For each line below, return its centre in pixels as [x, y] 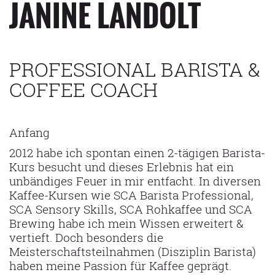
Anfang [29, 132]
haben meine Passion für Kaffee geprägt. [120, 265]
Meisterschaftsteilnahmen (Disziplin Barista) [133, 251]
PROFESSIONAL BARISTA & [135, 69]
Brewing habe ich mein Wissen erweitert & [126, 223]
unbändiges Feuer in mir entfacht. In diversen [135, 181]
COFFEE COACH [83, 89]
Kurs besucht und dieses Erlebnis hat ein [122, 167]
